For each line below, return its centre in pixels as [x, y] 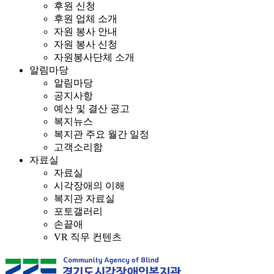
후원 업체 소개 [86, 19]
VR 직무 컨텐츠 [88, 237]
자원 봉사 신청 [86, 44]
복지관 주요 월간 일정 [102, 134]
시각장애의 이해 [89, 186]
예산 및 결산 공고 [92, 109]
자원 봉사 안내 [86, 31]
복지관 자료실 [84, 198]
